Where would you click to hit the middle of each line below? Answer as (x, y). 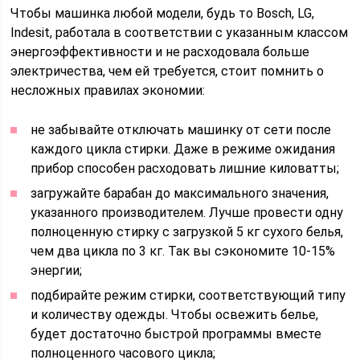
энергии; (57, 270)
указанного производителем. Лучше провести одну (187, 213)
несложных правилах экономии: (108, 90)
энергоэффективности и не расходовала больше (160, 52)
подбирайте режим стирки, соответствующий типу (188, 295)
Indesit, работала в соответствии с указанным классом (180, 33)
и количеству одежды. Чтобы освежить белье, (175, 315)
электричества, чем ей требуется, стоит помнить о (168, 71)
